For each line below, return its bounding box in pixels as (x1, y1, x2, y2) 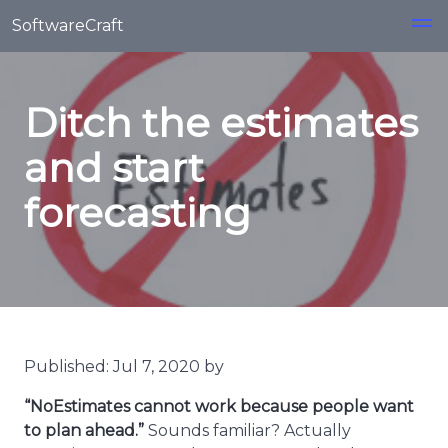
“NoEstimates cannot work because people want (24, 397, 414, 416)
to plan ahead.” (24, 421, 144, 440)
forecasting (24, 188, 251, 237)
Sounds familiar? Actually (144, 421, 351, 440)
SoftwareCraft (12, 16, 124, 35)
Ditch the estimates (24, 98, 418, 147)
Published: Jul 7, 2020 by (24, 357, 224, 376)
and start (24, 143, 204, 192)
